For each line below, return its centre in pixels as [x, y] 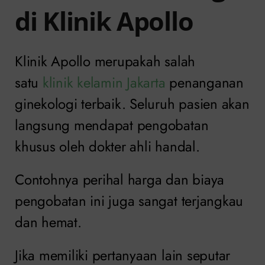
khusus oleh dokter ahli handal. [107, 147]
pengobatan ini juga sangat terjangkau [129, 201]
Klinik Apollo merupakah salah [105, 62]
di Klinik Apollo [104, 21]
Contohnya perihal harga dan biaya [120, 180]
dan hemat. [48, 222]
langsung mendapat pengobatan [112, 125]
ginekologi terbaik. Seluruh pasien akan [132, 104]
